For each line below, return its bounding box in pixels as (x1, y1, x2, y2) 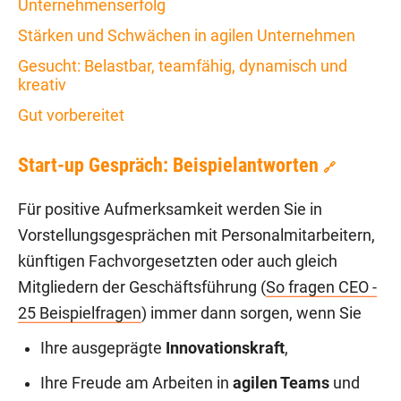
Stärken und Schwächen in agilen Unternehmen (18, 25, 355, 45)
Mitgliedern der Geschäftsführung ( (18, 277, 266, 296)
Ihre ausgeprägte (40, 338, 166, 357)
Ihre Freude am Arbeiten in (40, 373, 233, 392)
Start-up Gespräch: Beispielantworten (18, 153, 319, 176)
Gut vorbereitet (18, 105, 124, 124)
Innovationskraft (166, 338, 285, 357)
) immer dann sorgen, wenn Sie (141, 303, 362, 322)
